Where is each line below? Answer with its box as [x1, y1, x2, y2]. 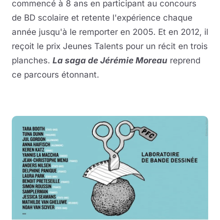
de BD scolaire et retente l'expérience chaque [12, 13, 192, 23]
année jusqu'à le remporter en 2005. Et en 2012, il [12, 27, 208, 37]
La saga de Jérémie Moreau [53, 55, 167, 66]
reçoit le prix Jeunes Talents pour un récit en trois [12, 41, 208, 52]
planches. [12, 55, 53, 66]
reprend [167, 55, 200, 66]
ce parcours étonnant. [12, 70, 99, 80]
